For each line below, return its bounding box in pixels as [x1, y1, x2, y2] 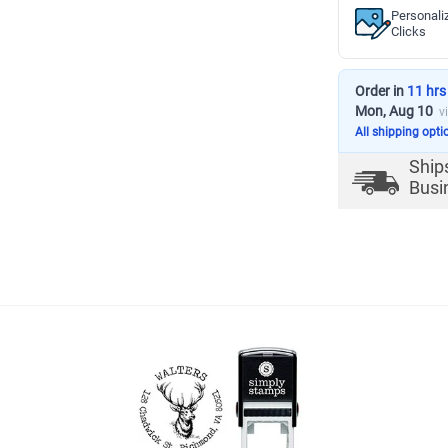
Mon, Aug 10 [355, 103, 433, 119]
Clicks [391, 24, 426, 39]
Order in [355, 83, 407, 99]
